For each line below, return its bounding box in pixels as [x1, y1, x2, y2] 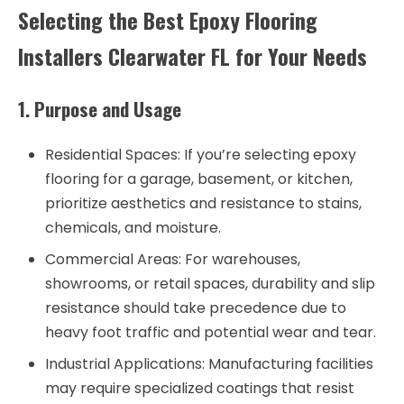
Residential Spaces [45, 144, 178, 166]
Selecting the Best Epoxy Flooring [18, 3, 317, 36]
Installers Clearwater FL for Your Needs [18, 39, 367, 72]
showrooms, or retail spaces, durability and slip [45, 273, 375, 295]
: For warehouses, [179, 249, 300, 271]
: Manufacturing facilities [202, 353, 373, 375]
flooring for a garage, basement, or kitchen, [45, 169, 353, 190]
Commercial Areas [45, 249, 179, 271]
